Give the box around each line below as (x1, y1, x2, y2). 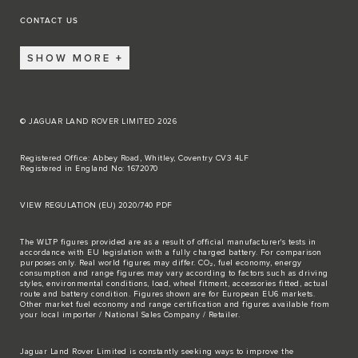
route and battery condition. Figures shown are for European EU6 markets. (20, 290, 315, 299)
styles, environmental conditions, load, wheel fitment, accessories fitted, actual (20, 280, 328, 288)
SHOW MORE (27, 53, 111, 64)
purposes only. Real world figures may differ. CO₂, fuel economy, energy (20, 259, 302, 268)
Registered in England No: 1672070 (20, 165, 158, 173)
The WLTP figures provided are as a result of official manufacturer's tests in (20, 238, 316, 247)
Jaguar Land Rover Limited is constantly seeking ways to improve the (20, 348, 294, 356)
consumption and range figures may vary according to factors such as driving (20, 269, 328, 278)
